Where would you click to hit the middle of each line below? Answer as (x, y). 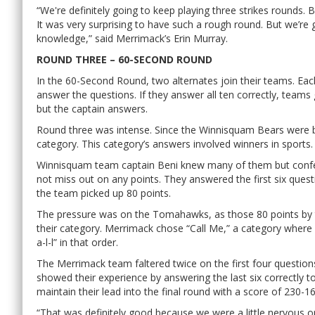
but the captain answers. (92, 108)
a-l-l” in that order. (77, 242)
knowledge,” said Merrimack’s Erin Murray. (132, 38)
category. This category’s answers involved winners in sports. (175, 143)
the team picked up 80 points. (104, 193)
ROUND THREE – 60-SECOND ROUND (124, 59)
